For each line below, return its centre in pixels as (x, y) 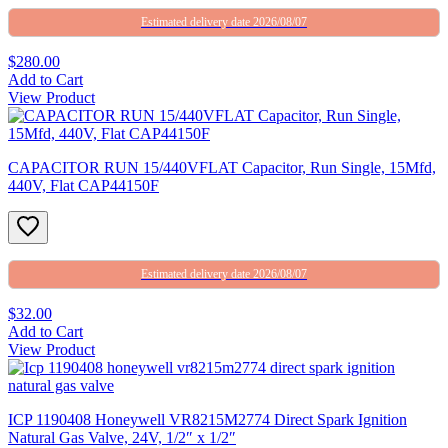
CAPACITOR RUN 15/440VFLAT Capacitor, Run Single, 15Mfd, (222, 167)
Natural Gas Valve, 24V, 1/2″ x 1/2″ (122, 437)
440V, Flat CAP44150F (83, 185)
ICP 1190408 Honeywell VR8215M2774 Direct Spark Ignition (207, 419)
